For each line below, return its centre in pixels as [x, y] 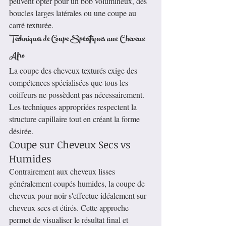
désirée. [21, 131]
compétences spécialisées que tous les [70, 83]
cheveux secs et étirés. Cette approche [70, 208]
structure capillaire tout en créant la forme [75, 119]
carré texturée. [31, 25]
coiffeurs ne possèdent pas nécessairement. [78, 95]
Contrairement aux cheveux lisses [63, 172]
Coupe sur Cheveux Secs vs [71, 145]
